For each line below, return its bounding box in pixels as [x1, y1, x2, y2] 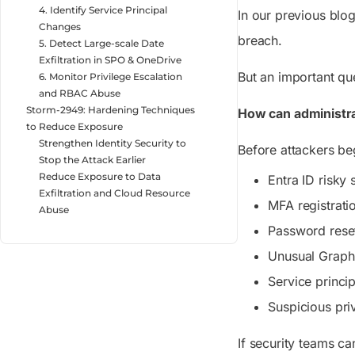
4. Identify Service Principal [39, 3, 167, 16]
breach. [238, 32, 282, 48]
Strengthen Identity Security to [39, 136, 186, 149]
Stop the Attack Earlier [39, 153, 146, 166]
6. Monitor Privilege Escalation [39, 70, 182, 82]
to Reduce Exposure [26, 120, 123, 132]
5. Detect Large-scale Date [39, 36, 164, 49]
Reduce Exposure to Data [39, 170, 161, 182]
